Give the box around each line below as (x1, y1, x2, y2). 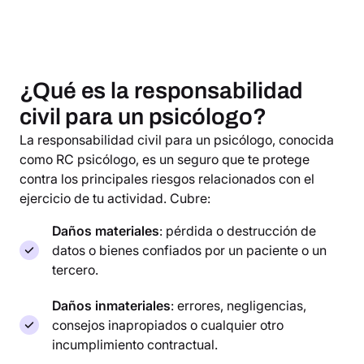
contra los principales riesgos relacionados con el (19, 170, 314, 187)
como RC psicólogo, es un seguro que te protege (19, 150, 310, 167)
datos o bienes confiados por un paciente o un (52, 241, 327, 258)
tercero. (52, 261, 98, 278)
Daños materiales (52, 222, 159, 239)
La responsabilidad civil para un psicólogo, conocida (19, 131, 334, 148)
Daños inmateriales (52, 297, 171, 314)
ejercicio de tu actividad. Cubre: (19, 189, 210, 206)
